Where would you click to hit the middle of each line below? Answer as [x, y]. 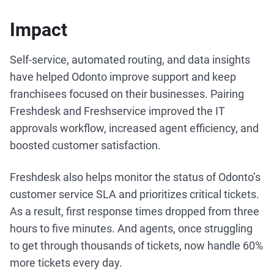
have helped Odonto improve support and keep [123, 77]
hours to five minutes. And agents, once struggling [131, 228]
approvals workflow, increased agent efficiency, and [134, 128]
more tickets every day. [66, 263]
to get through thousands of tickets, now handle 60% [136, 246]
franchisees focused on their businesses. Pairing [127, 94]
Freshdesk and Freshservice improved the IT [117, 111]
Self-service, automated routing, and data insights [130, 60]
